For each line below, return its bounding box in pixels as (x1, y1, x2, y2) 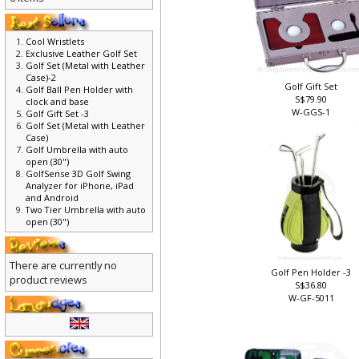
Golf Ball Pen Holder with (25, 88, 134, 101)
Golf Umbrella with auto (25, 149, 129, 162)
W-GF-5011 (287, 298, 338, 311)
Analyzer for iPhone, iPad (25, 185, 135, 198)
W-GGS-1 (290, 111, 334, 124)
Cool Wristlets (25, 40, 85, 53)
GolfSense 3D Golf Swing (25, 173, 131, 186)
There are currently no (9, 264, 118, 279)
